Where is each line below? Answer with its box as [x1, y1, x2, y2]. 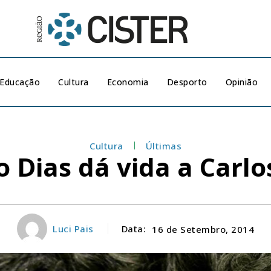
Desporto [166, 76, 207, 88]
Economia [106, 76, 149, 88]
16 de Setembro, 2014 [152, 223, 254, 235]
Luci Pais [53, 223, 94, 235]
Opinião [225, 76, 258, 88]
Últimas [145, 140, 181, 152]
